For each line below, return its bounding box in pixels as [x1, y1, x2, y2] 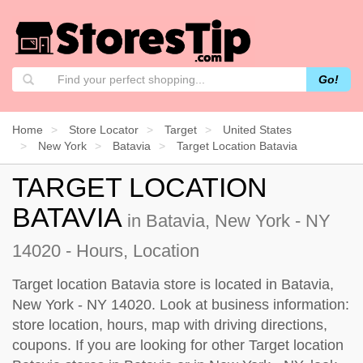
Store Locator [69, 122, 139, 136]
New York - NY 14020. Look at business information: [12, 296, 349, 313]
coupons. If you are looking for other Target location [12, 336, 344, 353]
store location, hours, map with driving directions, [12, 316, 327, 333]
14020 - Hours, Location [12, 240, 199, 261]
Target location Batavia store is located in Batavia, [12, 275, 334, 293]
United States [223, 122, 292, 136]
